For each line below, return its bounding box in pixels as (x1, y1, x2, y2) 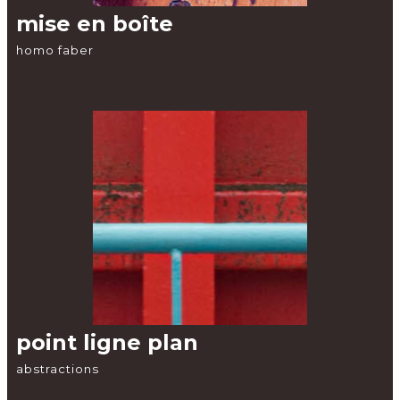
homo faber (16, 43, 94, 57)
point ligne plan (16, 329, 198, 355)
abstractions (16, 362, 99, 376)
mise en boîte (16, 11, 173, 37)
